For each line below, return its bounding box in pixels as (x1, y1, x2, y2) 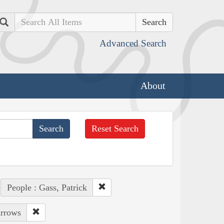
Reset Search (91, 123, 139, 133)
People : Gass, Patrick (6, 182, 87, 192)
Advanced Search (99, 38, 166, 48)
